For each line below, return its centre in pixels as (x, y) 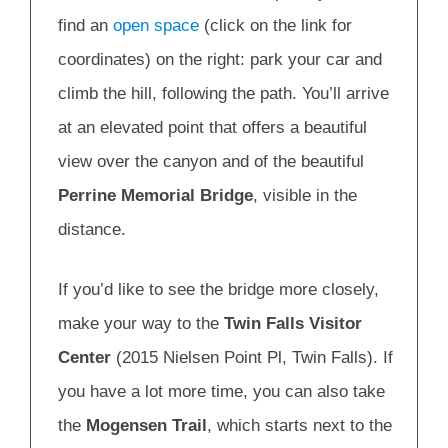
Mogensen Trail (146, 425)
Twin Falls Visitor (293, 323)
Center (84, 357)
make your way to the (141, 323)
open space (156, 26)
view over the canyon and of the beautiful (211, 162)
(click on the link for (275, 26)
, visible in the (305, 196)
